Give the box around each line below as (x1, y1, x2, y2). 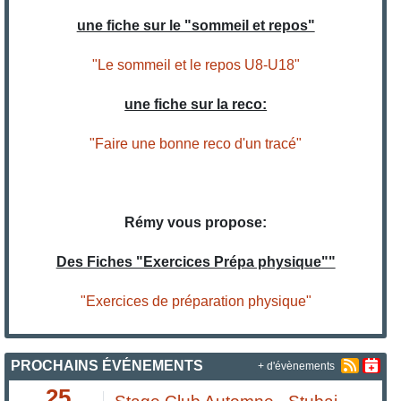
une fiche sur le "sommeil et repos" (76, 18, 315, 34)
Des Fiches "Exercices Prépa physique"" (55, 254, 336, 270)
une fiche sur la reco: (124, 97, 268, 113)
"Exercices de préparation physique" (80, 294, 311, 310)
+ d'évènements (257, 360, 335, 371)
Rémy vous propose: (124, 215, 268, 231)
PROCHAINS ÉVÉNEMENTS (11, 358, 204, 374)
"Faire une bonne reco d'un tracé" (90, 136, 303, 152)
